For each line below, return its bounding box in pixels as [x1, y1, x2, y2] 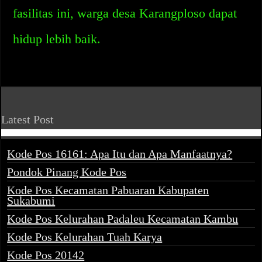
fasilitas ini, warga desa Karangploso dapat [13, 6, 237, 20]
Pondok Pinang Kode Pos [7, 166, 127, 178]
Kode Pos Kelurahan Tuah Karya [7, 230, 163, 243]
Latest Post [1, 113, 54, 126]
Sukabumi [7, 194, 56, 207]
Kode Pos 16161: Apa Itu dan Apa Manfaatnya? [7, 147, 233, 160]
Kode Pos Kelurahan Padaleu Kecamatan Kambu [7, 212, 239, 225]
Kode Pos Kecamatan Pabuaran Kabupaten [7, 184, 209, 196]
